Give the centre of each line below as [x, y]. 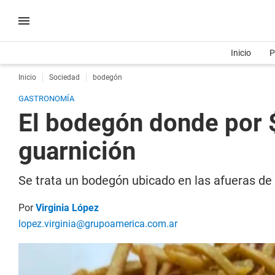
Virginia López [67, 208]
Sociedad [64, 77]
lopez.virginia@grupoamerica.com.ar [98, 224]
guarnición [77, 151]
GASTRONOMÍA [46, 99]
